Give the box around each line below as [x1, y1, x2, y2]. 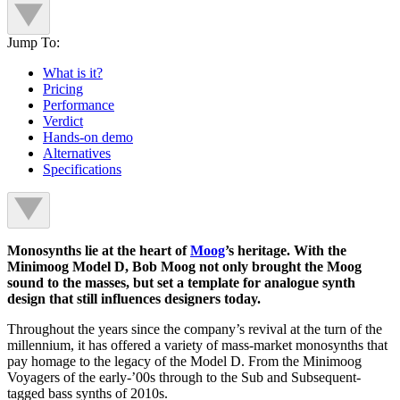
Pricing [43, 81, 83, 97]
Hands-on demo [43, 129, 133, 146]
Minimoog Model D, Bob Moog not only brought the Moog [7, 259, 362, 275]
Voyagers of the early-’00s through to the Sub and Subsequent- [7, 370, 361, 386]
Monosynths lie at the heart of [7, 243, 190, 259]
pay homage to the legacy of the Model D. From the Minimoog [7, 354, 362, 370]
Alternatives [43, 146, 111, 162]
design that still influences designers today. [7, 291, 261, 307]
